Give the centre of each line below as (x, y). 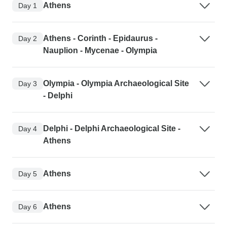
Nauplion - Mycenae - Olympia (100, 51)
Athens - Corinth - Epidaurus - (100, 39)
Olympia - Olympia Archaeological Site (116, 84)
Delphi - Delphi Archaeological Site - (112, 129)
